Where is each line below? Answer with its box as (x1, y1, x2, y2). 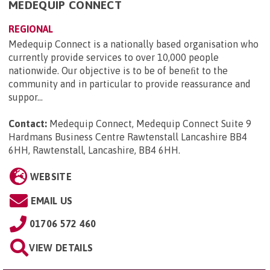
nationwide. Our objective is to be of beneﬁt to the (8, 65, 228, 77)
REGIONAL (8, 24, 53, 35)
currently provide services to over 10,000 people (8, 52, 219, 63)
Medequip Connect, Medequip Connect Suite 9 (49, 118, 251, 130)
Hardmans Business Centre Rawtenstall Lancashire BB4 (8, 131, 247, 143)
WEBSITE (30, 171, 72, 183)
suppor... (8, 92, 43, 103)
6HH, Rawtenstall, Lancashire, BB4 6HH (8, 145, 178, 156)
